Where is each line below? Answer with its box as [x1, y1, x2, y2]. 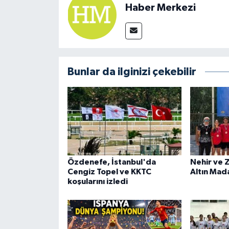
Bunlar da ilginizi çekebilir [67, 66, 196, 78]
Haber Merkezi [125, 3, 196, 13]
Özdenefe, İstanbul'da [67, 158, 156, 167]
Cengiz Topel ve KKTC [67, 168, 151, 176]
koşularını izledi [67, 177, 128, 186]
